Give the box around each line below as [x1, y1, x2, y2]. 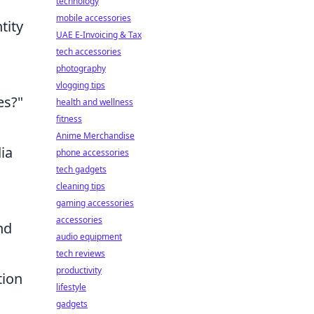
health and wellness [56, 96, 133, 108]
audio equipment [56, 231, 122, 243]
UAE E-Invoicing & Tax [56, 29, 142, 41]
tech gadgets [56, 163, 107, 175]
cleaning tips [56, 180, 105, 192]
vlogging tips [56, 79, 105, 91]
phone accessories [56, 146, 129, 158]
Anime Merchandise [56, 130, 135, 142]
